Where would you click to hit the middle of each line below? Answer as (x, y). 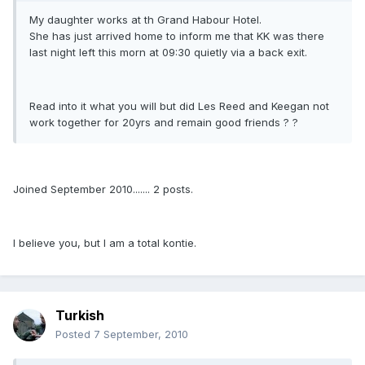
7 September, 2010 (141, 334)
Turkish (80, 316)
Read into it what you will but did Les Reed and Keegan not (179, 106)
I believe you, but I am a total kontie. (105, 243)
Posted (75, 334)
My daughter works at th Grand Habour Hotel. (145, 20)
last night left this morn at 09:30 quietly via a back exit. (168, 53)
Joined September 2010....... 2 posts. (103, 189)
